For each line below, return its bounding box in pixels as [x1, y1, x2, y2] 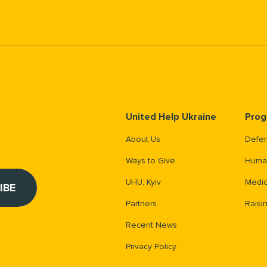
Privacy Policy [126, 241, 176, 252]
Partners [126, 198, 157, 209]
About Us [126, 134, 160, 145]
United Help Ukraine [126, 111, 216, 123]
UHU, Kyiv [126, 177, 161, 188]
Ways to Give [126, 156, 175, 166]
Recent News [126, 220, 177, 231]
